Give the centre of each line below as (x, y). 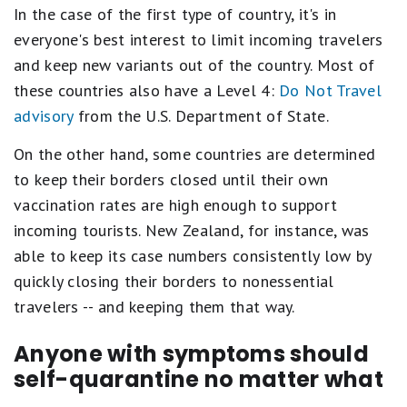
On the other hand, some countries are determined (195, 154)
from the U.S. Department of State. (201, 116)
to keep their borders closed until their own (171, 179)
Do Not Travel (331, 90)
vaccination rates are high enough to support (176, 205)
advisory (44, 116)
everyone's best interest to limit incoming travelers (199, 40)
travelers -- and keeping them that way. (154, 307)
